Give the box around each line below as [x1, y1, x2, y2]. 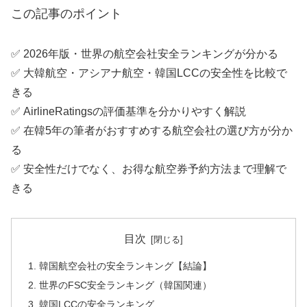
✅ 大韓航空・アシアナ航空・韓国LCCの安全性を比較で [11, 66, 287, 79]
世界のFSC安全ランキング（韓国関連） [39, 280, 212, 291]
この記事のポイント [11, 7, 122, 21]
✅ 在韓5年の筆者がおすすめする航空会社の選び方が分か [11, 124, 293, 136]
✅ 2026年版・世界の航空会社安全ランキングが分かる [11, 47, 278, 60]
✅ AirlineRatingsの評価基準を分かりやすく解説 [11, 105, 246, 117]
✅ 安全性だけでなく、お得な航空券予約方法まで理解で [11, 162, 286, 175]
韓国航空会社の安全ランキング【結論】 [39, 260, 212, 272]
